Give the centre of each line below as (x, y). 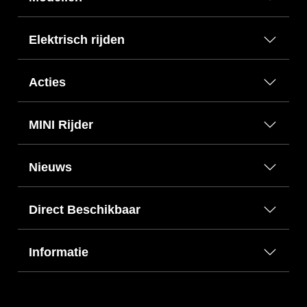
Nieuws (50, 168)
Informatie (59, 253)
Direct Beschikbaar (85, 210)
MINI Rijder (61, 125)
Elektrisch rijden (77, 40)
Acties (47, 83)
